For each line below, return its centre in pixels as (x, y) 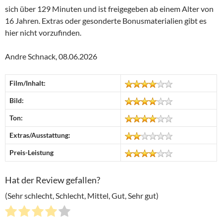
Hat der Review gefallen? (53, 180)
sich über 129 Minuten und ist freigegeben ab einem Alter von (109, 8)
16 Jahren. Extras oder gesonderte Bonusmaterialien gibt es (106, 20)
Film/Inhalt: (28, 83)
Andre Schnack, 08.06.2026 (51, 56)
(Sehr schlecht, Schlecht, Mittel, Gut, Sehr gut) (82, 196)
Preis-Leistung (31, 152)
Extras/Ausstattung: (40, 135)
